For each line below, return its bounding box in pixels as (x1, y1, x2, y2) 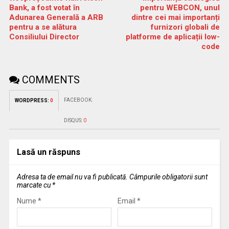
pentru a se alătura (9, 22, 77, 32)
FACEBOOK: (63, 97, 93, 103)
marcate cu (16, 180, 52, 189)
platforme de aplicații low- (126, 32, 220, 41)
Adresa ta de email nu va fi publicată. (16, 172, 128, 181)
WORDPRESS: (14, 97, 50, 103)
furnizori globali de (151, 22, 220, 32)
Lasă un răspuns (16, 147, 80, 157)
